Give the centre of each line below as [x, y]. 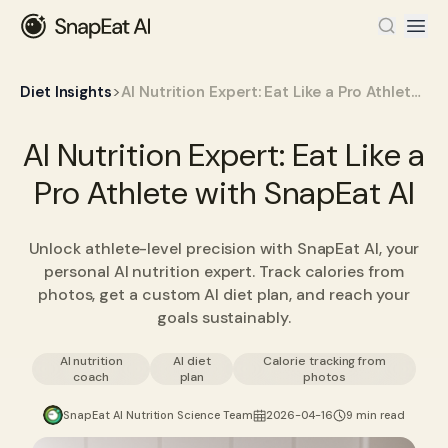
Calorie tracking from [325, 361]
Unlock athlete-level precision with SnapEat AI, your [224, 248]
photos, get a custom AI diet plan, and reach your [224, 294]
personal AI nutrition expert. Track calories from [224, 271]
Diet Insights [66, 91]
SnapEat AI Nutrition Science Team [158, 414]
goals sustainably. [224, 317]
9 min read [375, 414]
